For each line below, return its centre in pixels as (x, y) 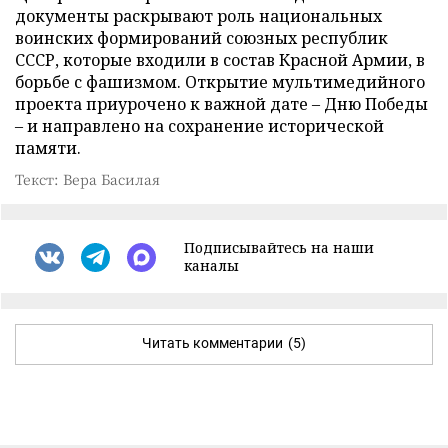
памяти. (48, 148)
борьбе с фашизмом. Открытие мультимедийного (220, 82)
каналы (211, 265)
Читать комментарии (212, 343)
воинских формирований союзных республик (201, 38)
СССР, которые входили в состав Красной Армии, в (220, 60)
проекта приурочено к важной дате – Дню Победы (221, 104)
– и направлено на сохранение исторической (199, 126)
